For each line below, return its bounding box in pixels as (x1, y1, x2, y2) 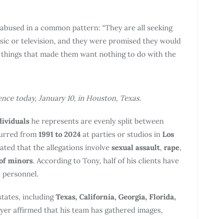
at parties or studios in (81, 129, 162, 139)
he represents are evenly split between (29, 116, 164, 126)
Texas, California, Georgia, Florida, (56, 192, 176, 201)
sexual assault (111, 142, 160, 152)
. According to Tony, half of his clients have (33, 155, 179, 165)
